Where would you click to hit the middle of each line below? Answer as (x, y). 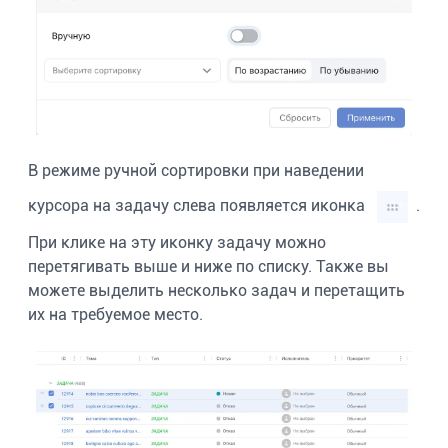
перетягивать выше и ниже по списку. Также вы (208, 267)
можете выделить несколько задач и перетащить (216, 291)
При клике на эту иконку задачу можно (177, 243)
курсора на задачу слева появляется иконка (198, 206)
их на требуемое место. (115, 315)
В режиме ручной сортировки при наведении (196, 171)
